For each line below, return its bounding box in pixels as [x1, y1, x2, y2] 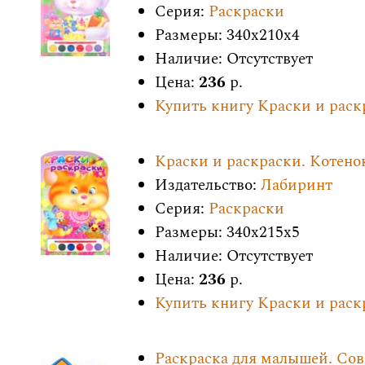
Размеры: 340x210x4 [155, 24, 300, 47]
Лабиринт [261, 174, 332, 197]
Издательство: [155, 174, 261, 197]
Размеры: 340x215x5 [155, 221, 300, 244]
